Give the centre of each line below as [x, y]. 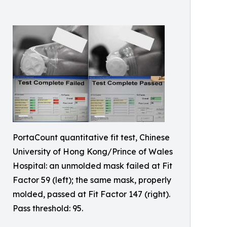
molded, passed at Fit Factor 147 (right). [91, 194]
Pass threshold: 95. [48, 208]
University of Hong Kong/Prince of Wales [93, 151]
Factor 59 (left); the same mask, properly [92, 180]
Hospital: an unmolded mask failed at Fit [92, 165]
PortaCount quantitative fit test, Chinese [91, 137]
